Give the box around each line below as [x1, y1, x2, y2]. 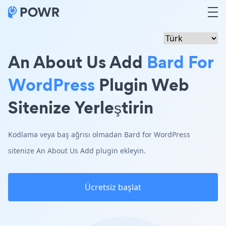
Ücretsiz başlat [85, 182, 141, 193]
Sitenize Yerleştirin [8, 95, 153, 119]
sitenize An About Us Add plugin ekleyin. [8, 146, 146, 155]
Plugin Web [95, 73, 189, 96]
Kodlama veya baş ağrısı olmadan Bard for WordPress [8, 130, 190, 139]
